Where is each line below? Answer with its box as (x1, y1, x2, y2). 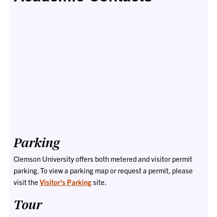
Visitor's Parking (39, 177, 92, 186)
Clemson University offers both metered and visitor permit (13, 154, 192, 163)
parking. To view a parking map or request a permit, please (13, 165, 193, 175)
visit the (13, 177, 40, 186)
